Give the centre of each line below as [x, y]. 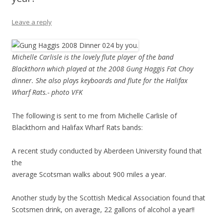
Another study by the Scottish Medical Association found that [109, 198]
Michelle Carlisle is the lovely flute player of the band [93, 57]
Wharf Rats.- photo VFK [47, 92]
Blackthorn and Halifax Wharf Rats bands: [77, 128]
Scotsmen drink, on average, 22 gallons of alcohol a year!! [103, 210]
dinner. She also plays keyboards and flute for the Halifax [100, 81]
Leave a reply [32, 22]
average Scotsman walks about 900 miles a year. [89, 175]
